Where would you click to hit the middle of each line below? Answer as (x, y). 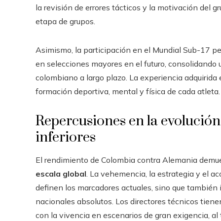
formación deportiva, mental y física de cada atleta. (128, 91)
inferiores (66, 137)
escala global (61, 173)
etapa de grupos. (65, 21)
